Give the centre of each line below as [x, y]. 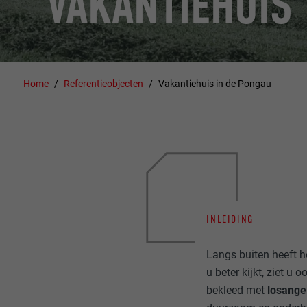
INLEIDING [230, 219]
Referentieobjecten [104, 83]
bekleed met [237, 290]
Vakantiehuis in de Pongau [214, 83]
